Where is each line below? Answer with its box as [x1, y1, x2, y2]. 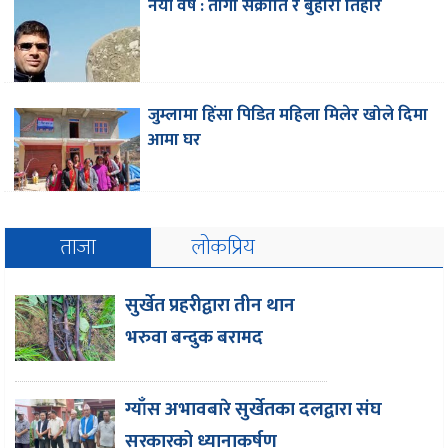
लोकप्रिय [192, 228, 256, 266]
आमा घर [148, 125, 202, 154]
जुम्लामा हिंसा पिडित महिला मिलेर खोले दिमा [148, 100, 429, 129]
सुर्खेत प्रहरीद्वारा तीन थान [125, 289, 296, 321]
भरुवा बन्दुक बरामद [125, 321, 264, 353]
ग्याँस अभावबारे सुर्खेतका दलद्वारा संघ [125, 393, 383, 425]
